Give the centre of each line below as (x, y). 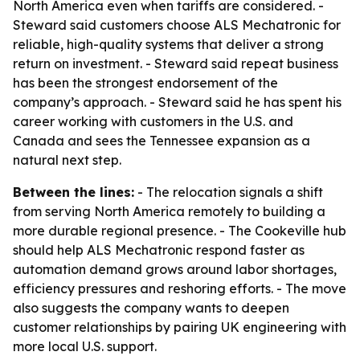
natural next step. (67, 160)
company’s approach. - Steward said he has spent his (177, 102)
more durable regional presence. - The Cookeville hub (180, 231)
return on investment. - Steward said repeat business (176, 63)
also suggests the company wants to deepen (151, 308)
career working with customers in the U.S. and (153, 121)
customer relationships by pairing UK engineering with (180, 327)
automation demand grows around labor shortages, (175, 269)
